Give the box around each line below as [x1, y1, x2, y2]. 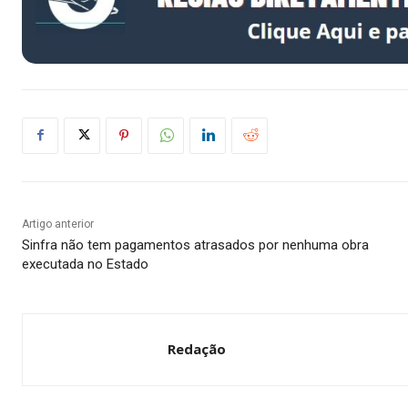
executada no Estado [22, 255, 148, 272]
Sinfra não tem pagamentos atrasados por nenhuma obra [22, 236, 369, 253]
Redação [168, 339, 226, 358]
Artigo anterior [22, 217, 94, 230]
